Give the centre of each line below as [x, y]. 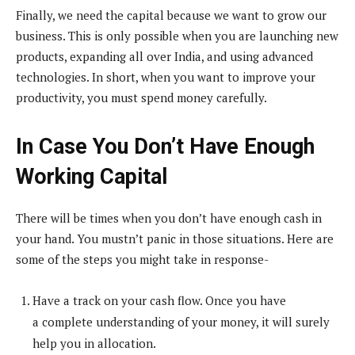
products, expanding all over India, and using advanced [164, 56]
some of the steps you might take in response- [142, 259]
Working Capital [92, 176]
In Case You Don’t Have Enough [165, 146]
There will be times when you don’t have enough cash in [169, 218]
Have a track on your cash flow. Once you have [159, 300]
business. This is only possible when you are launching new [177, 35]
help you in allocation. [94, 343]
